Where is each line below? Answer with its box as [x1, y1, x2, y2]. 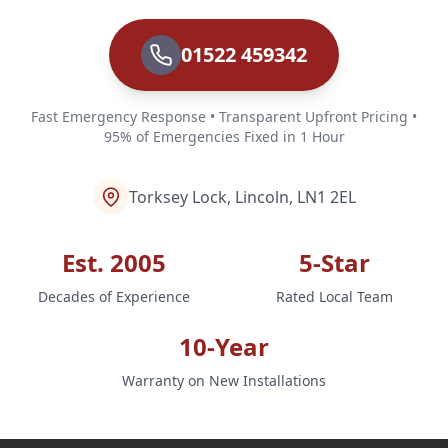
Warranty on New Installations [122, 370, 326, 390]
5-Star [298, 245, 370, 279]
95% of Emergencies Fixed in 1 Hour [103, 126, 345, 146]
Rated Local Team [275, 286, 393, 306]
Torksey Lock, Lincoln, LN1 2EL [128, 185, 356, 208]
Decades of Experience [38, 286, 190, 306]
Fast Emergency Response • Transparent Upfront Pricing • [31, 106, 417, 126]
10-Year [179, 329, 269, 363]
